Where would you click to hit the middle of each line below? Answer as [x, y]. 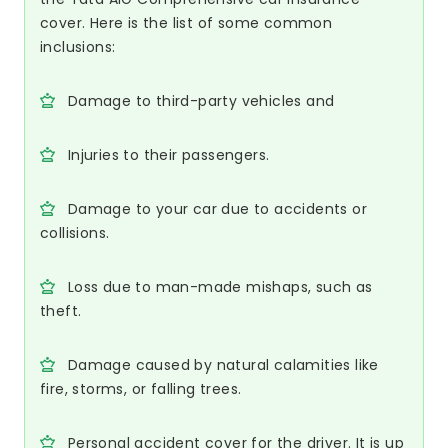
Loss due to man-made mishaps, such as [218, 287]
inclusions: [78, 47]
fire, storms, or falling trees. [141, 389]
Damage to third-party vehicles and [199, 101]
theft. [61, 311]
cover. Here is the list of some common [186, 23]
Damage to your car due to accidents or [215, 209]
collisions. [75, 233]
